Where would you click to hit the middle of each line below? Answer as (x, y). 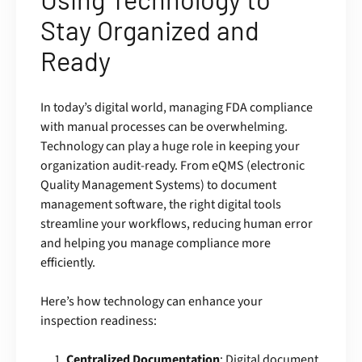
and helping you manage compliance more (156, 244)
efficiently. (68, 263)
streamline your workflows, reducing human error (177, 224)
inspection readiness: (99, 321)
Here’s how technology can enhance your (152, 302)
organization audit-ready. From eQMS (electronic (173, 166)
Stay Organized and (150, 30)
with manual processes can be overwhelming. (164, 127)
